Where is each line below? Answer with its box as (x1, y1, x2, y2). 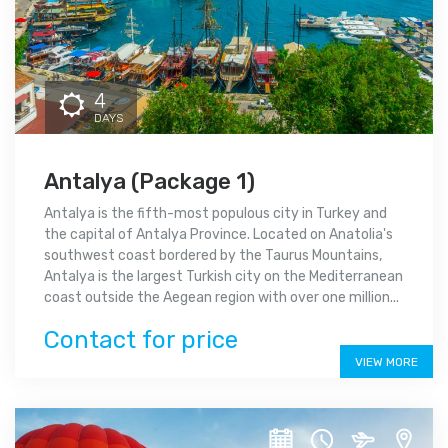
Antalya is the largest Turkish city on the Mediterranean (44, 268, 403, 286)
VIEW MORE (355, 355, 418, 370)
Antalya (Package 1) (44, 168, 255, 196)
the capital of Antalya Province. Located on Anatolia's (44, 226, 393, 244)
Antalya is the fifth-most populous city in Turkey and (44, 205, 387, 223)
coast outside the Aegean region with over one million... (44, 289, 399, 307)
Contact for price (44, 326, 238, 355)
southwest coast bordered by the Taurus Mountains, (44, 247, 382, 265)
